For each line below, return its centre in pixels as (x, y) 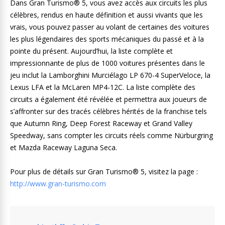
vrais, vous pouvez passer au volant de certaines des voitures (110, 27)
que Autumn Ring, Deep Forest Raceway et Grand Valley (101, 123)
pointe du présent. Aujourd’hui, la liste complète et (91, 51)
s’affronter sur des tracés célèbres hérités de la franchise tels (108, 111)
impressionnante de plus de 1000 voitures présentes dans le (107, 63)
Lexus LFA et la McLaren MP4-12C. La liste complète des (103, 87)
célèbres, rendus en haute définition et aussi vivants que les (106, 15)
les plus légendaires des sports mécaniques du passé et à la (107, 39)
